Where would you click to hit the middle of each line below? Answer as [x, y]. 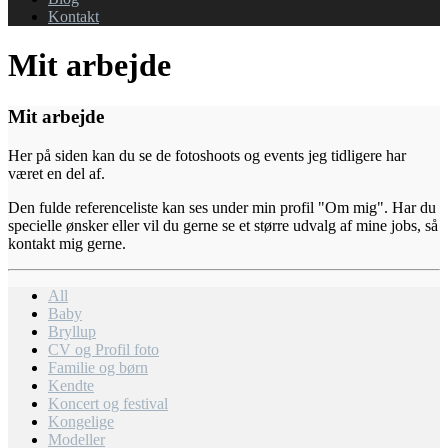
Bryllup [72, 331]
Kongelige [81, 421]
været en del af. [56, 173]
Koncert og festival [108, 403]
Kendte [71, 385]
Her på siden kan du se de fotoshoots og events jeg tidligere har [207, 155]
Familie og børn [98, 367]
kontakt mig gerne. [67, 243]
